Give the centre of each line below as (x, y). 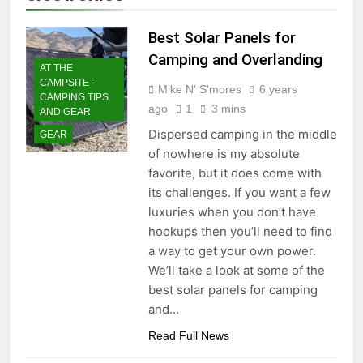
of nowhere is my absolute (224, 154)
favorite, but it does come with (235, 173)
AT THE (56, 68)
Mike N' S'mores (199, 90)
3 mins (228, 109)
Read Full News (188, 336)
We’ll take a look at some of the (236, 271)
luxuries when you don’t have (232, 212)
